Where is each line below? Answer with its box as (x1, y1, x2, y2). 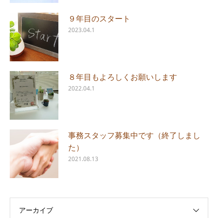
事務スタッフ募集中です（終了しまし (68, 130, 200, 141)
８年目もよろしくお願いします (68, 72, 177, 82)
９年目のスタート (68, 13, 130, 24)
